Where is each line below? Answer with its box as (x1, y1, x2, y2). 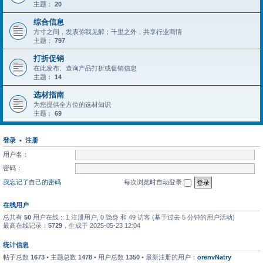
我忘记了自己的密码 (3, 178, 61, 186)
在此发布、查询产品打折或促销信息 (33, 65, 137, 72)
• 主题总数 (45, 253, 78, 261)
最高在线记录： (3, 221, 48, 229)
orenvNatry (197, 253, 231, 261)
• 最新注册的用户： (140, 253, 197, 261)
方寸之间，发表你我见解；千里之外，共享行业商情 (33, 28, 182, 35)
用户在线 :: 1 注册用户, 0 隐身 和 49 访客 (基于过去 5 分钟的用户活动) (31, 213, 235, 221)
